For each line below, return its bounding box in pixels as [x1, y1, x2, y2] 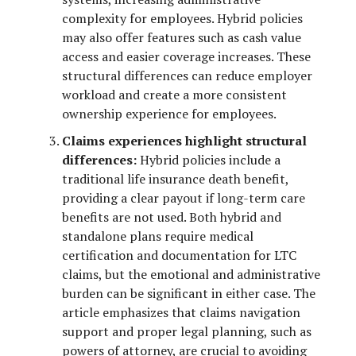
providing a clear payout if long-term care [62, 188, 305, 207]
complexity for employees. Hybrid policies [62, 9, 303, 27]
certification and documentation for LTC [62, 246, 296, 264]
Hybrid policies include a [137, 150, 281, 168]
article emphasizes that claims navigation [62, 303, 300, 321]
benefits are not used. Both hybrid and [62, 207, 281, 226]
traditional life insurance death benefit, [62, 169, 288, 188]
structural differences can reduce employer [62, 66, 312, 84]
